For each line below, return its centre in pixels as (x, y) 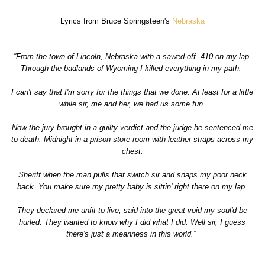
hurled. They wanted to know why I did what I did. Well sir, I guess (132, 222)
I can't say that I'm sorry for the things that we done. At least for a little (132, 92)
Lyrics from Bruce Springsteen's (116, 21)
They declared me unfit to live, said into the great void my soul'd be (132, 210)
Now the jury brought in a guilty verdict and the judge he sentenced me (132, 127)
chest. (132, 151)
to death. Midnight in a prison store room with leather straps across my (132, 139)
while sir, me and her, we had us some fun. (132, 104)
